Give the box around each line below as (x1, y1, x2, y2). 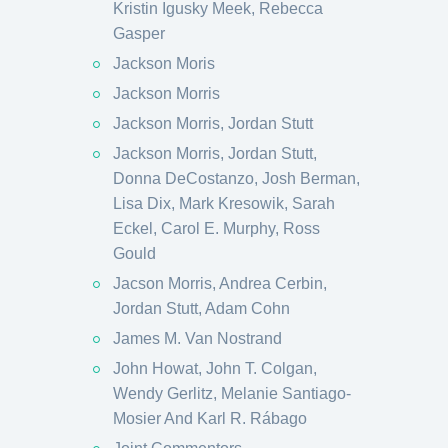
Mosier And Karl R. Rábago (113, 410, 307, 427)
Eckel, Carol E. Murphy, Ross (113, 220, 320, 237)
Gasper (113, 25, 165, 42)
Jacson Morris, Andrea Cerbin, (113, 275, 327, 292)
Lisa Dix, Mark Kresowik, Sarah (113, 195, 335, 212)
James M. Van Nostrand (113, 330, 282, 347)
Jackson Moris (113, 55, 215, 72)
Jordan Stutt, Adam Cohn (113, 300, 290, 317)
